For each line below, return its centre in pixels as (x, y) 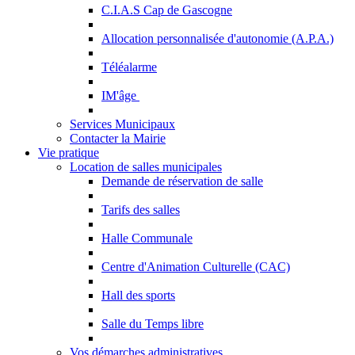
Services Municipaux (122, 124)
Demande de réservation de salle (182, 181)
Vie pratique (69, 153)
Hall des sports (138, 295)
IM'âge (120, 95)
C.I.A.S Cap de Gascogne (167, 10)
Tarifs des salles (141, 210)
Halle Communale (147, 238)
